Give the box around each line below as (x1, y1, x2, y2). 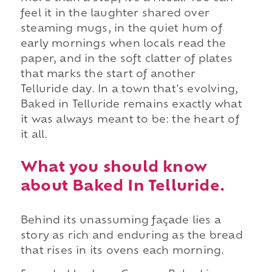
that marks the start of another (20, 69, 196, 80)
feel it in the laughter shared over (20, 8, 209, 19)
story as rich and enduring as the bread (20, 231, 243, 241)
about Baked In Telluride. (20, 179, 225, 194)
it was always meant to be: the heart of (20, 115, 239, 125)
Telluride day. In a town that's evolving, (20, 84, 239, 95)
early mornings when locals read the (20, 39, 226, 49)
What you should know (20, 160, 207, 175)
